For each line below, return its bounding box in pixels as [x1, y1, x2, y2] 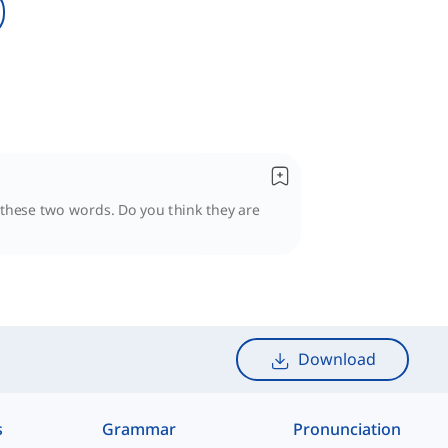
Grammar [102, 417, 177, 440]
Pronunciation [293, 417, 402, 440]
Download [297, 348, 376, 371]
